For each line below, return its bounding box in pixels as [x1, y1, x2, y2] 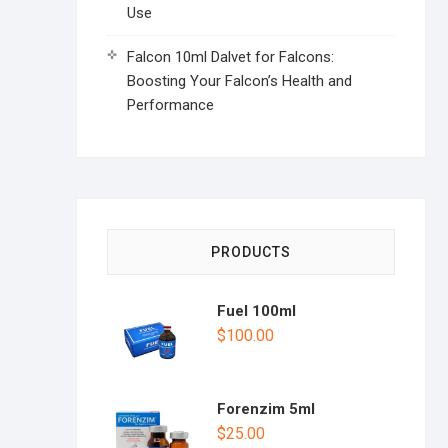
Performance [127, 96, 214, 114]
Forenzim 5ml [217, 400, 315, 418]
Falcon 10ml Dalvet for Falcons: [127, 48, 334, 66]
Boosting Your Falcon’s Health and [127, 72, 352, 90]
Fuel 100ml [217, 302, 296, 320]
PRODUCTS [211, 244, 291, 260]
